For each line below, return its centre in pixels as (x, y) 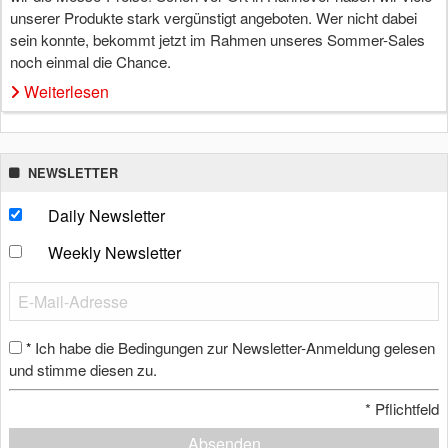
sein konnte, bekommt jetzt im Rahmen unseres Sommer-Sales (217, 39)
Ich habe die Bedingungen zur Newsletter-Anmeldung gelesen (235, 347)
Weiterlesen (66, 91)
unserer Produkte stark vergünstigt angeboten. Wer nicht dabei (213, 17)
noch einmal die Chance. (90, 61)
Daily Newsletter (106, 215)
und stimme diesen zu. (83, 369)
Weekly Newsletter (114, 252)
